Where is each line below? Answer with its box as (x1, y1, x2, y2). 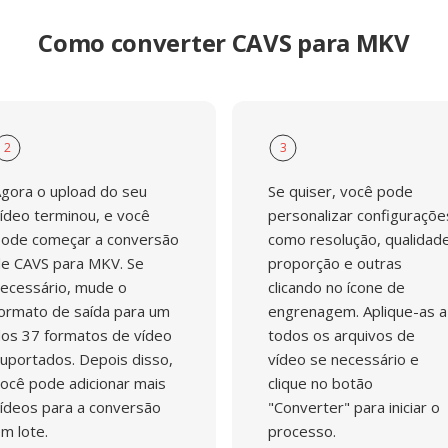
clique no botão (268, 373, 373, 393)
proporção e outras (268, 253, 402, 273)
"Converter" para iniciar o (268, 397, 440, 417)
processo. (268, 421, 336, 441)
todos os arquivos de (268, 325, 415, 345)
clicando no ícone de (268, 277, 405, 297)
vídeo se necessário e (268, 349, 419, 369)
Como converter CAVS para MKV (38, 26, 410, 59)
